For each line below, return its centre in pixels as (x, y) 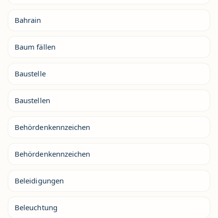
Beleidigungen (39, 181)
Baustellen (32, 100)
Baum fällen (35, 47)
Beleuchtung (36, 207)
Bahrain (28, 20)
